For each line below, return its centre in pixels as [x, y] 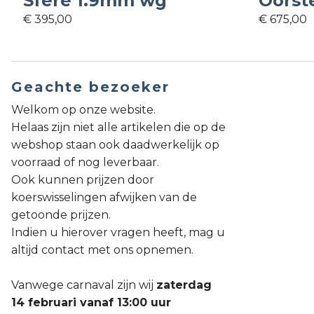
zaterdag [184, 285]
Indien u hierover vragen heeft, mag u [118, 233]
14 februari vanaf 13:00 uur [91, 303]
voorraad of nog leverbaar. [85, 163]
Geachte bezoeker [90, 87]
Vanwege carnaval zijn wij [84, 285]
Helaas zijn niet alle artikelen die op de [118, 128]
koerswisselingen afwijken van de [104, 198]
